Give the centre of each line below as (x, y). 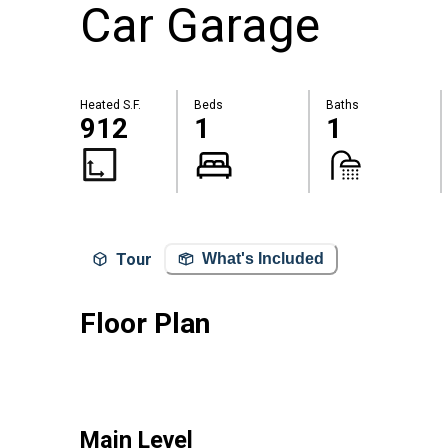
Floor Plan (145, 323)
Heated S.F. (110, 105)
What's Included (263, 259)
